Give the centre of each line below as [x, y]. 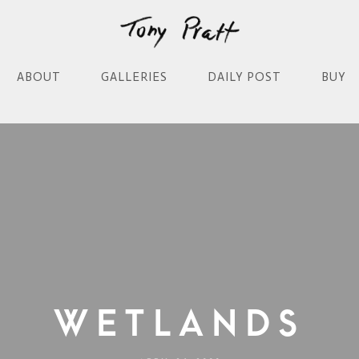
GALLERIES [134, 77]
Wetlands [179, 323]
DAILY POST [244, 77]
